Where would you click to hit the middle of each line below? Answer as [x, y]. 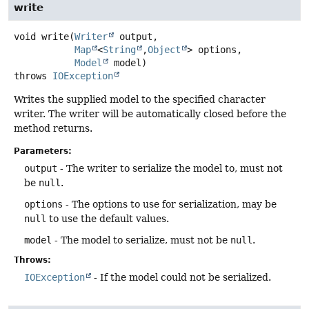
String [119, 50]
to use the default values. [108, 219]
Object [164, 50]
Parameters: [43, 151]
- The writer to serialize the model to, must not [170, 169]
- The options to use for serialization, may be [170, 205]
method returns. [53, 129]
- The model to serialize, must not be [141, 240]
